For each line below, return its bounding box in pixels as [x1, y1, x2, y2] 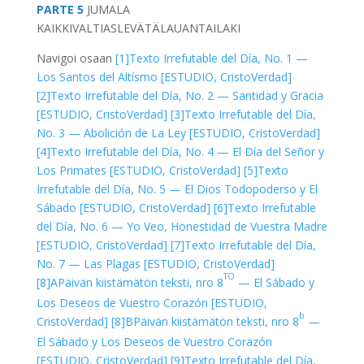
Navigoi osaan [36, 50, 115, 66]
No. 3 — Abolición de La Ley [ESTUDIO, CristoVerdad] [36, 125, 320, 141]
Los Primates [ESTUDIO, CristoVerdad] [36, 162, 240, 178]
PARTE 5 [36, 2, 84, 17]
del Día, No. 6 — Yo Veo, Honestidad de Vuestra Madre [36, 219, 327, 234]
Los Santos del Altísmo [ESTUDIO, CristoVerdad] [36, 69, 292, 84]
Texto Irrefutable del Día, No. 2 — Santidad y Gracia [50, 88, 323, 103]
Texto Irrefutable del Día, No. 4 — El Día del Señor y [50, 144, 324, 159]
